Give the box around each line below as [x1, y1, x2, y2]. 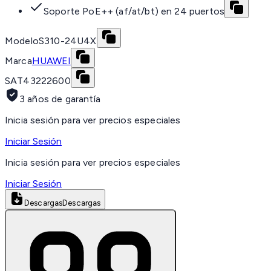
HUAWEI [31, 55, 71, 67]
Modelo [5, 35, 39, 47]
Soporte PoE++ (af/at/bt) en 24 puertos [44, 5, 225, 18]
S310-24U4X [38, 35, 97, 47]
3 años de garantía [19, 93, 100, 105]
